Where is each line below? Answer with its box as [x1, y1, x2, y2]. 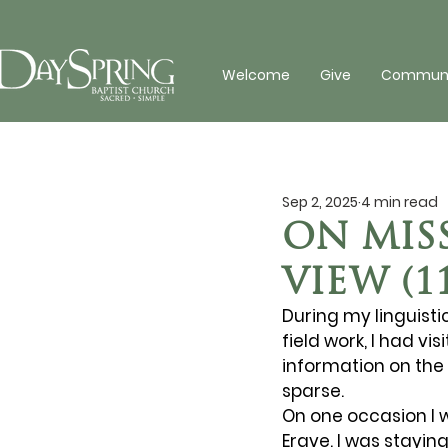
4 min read [361, 191, 438, 212]
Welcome [221, 65, 290, 85]
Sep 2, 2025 [282, 191, 358, 212]
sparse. [282, 379, 344, 403]
